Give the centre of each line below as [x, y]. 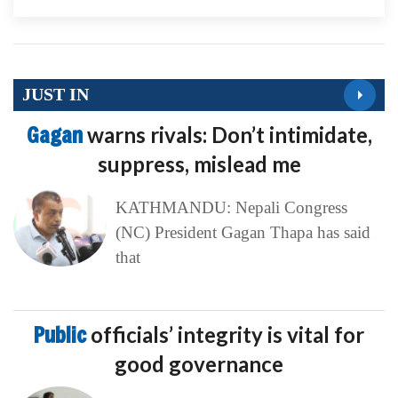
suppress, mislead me [199, 163]
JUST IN [56, 95]
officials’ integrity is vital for [227, 334]
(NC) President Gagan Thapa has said [243, 232]
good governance [199, 363]
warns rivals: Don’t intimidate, [229, 134]
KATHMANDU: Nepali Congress [231, 207]
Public [62, 334]
